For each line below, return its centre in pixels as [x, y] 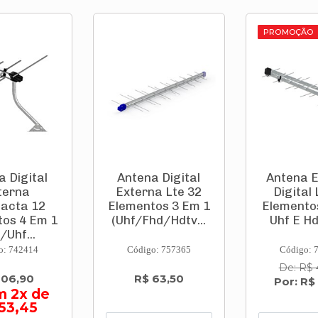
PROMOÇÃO [288, 32]
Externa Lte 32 [159, 192]
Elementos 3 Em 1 [159, 206]
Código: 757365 [159, 250]
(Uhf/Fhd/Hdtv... [159, 220]
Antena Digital [159, 178]
